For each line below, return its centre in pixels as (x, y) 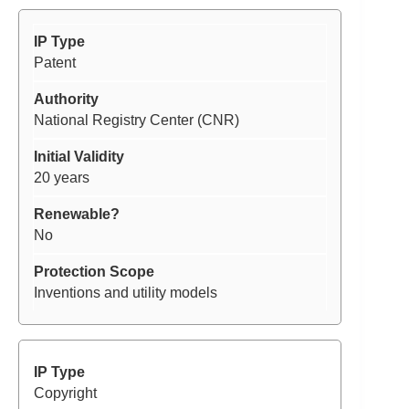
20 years (62, 177)
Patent (55, 62)
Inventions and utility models (126, 292)
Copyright (65, 393)
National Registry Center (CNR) (136, 120)
